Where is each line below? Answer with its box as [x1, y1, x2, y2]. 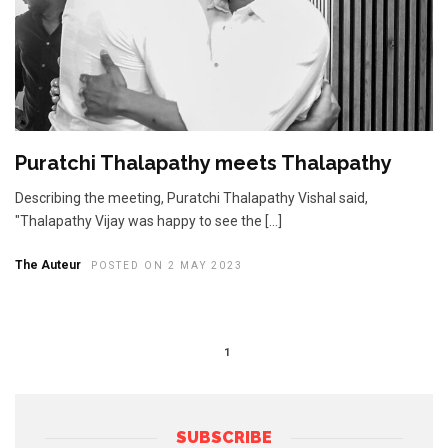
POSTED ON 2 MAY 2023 [91, 259, 243, 271]
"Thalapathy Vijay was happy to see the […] [15, 212, 282, 229]
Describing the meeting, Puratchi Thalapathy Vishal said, [15, 189, 368, 206]
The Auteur [15, 257, 81, 272]
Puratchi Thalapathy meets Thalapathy [15, 150, 392, 175]
